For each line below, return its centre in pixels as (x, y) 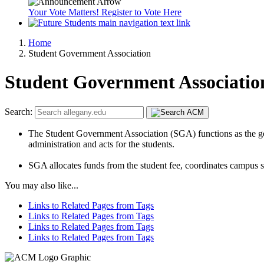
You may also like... (42, 185)
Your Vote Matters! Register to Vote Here (105, 12)
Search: (20, 111)
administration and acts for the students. (101, 144)
